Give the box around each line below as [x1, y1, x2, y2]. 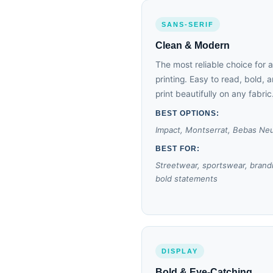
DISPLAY [161, 247, 198, 255]
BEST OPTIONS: [155, 109, 219, 118]
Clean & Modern [155, 40, 230, 51]
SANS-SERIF [161, 21, 214, 28]
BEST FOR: [155, 144, 200, 153]
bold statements [155, 174, 218, 183]
